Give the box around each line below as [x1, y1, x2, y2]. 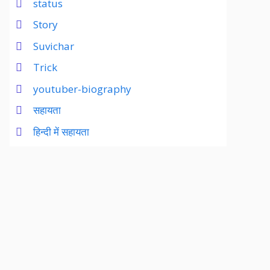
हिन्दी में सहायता [33, 124, 89, 139]
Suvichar [33, 39, 74, 53]
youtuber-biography [33, 81, 131, 96]
